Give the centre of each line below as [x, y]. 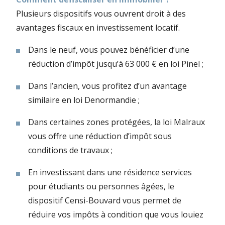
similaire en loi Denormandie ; [84, 100]
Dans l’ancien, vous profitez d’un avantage [107, 86]
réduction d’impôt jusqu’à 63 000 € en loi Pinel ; [116, 64]
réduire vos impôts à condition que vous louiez [116, 215]
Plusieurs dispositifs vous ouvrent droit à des [101, 14]
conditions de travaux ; [70, 150]
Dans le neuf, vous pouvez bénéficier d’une [109, 50]
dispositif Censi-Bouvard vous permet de [105, 201]
